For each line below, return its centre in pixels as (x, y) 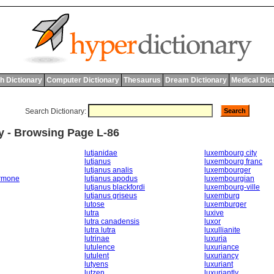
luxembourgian (229, 178)
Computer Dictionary (83, 80)
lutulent (97, 255)
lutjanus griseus (111, 195)
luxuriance (222, 247)
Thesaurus (142, 80)
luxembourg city (231, 153)
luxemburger (225, 204)
